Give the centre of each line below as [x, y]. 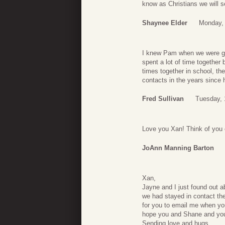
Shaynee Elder [165, 23]
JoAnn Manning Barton [178, 148]
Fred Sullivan [163, 99]
